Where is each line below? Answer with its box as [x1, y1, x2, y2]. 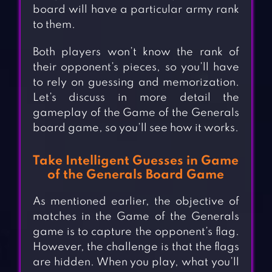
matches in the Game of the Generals [32, 211, 240, 223]
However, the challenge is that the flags [32, 242, 240, 253]
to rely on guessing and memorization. [32, 77, 240, 89]
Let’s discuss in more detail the [32, 92, 240, 104]
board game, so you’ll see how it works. [32, 123, 239, 134]
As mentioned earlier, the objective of [32, 196, 240, 208]
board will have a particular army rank [32, 4, 240, 16]
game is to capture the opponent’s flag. [32, 226, 240, 238]
